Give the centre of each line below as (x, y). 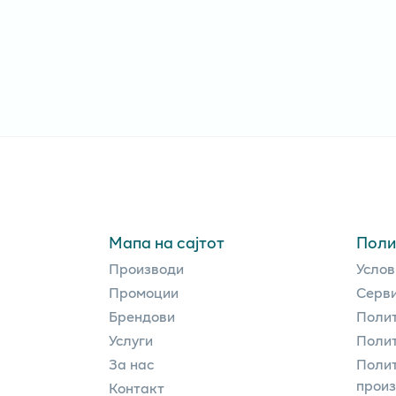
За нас (131, 363)
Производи (146, 268)
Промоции (144, 292)
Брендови (142, 316)
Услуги (131, 339)
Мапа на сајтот (167, 242)
